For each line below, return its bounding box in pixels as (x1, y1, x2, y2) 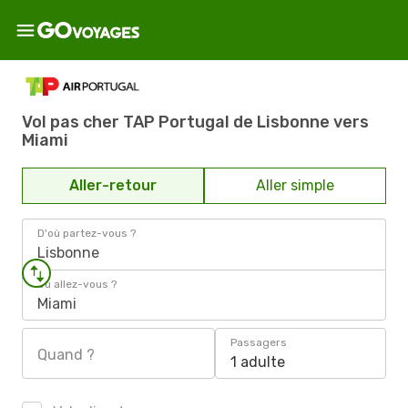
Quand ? (37, 346, 95, 363)
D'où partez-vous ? (37, 227, 136, 240)
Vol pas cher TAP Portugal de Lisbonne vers (22, 111, 369, 132)
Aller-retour (69, 177, 157, 194)
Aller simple (256, 177, 334, 194)
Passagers (230, 336, 287, 349)
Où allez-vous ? (37, 278, 117, 291)
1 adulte (230, 353, 285, 371)
